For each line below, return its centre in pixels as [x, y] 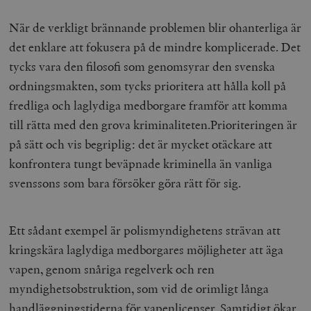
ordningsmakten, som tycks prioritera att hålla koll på [148, 86]
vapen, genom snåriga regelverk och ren [112, 269]
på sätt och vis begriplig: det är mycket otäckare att [141, 144]
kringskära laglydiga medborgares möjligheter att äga [146, 250]
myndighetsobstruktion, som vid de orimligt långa [139, 289]
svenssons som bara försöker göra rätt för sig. [125, 183]
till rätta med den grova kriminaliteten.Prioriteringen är [153, 125]
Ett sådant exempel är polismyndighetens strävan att [145, 230]
